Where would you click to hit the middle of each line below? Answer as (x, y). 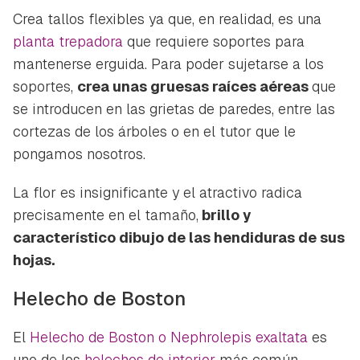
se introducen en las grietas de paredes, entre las (174, 109)
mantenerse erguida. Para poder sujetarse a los (168, 64)
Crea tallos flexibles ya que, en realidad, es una (167, 19)
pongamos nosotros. (79, 154)
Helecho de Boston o (100, 337)
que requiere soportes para (214, 42)
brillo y (225, 215)
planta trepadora (68, 42)
